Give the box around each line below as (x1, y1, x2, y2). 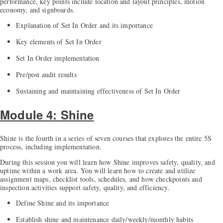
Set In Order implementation (16, 53, 100, 63)
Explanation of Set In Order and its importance (16, 20, 153, 30)
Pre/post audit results (16, 70, 77, 80)
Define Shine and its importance (16, 198, 110, 208)
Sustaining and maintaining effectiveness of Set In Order (16, 86, 181, 96)
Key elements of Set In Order (16, 37, 102, 47)
